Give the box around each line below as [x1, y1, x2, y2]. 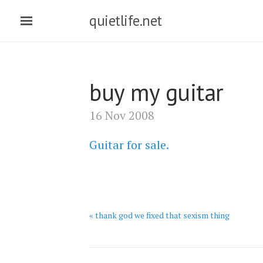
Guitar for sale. [89, 137, 169, 153]
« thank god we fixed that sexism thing [89, 210, 230, 221]
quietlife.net [89, 11, 162, 30]
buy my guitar [89, 77, 224, 107]
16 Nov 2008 [89, 107, 154, 123]
